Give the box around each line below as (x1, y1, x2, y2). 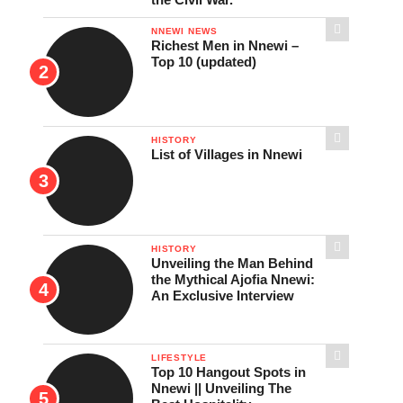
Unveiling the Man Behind (151, 255, 313, 271)
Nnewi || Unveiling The (151, 381, 291, 396)
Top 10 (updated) (151, 54, 256, 69)
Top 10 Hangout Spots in (151, 364, 306, 380)
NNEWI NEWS (151, 26, 218, 36)
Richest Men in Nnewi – (151, 38, 299, 53)
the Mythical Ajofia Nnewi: (151, 272, 315, 287)
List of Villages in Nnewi (151, 147, 302, 162)
